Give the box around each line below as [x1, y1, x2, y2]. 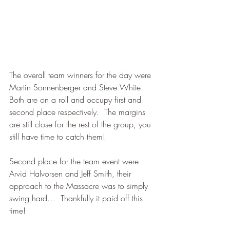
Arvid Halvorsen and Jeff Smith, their [9, 167, 133, 179]
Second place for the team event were [9, 155, 141, 167]
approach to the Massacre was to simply [9, 180, 150, 191]
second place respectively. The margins [9, 106, 148, 118]
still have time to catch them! [9, 130, 105, 142]
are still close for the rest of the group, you [9, 118, 154, 130]
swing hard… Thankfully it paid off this [9, 192, 145, 204]
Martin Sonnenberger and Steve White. [9, 81, 148, 93]
